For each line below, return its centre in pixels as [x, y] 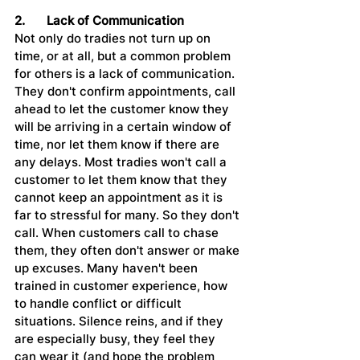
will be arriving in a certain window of [125, 127]
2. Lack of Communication [115, 21]
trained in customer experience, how [123, 286]
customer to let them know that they [123, 180]
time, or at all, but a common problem [124, 56]
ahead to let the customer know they [123, 109]
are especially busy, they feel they [117, 339]
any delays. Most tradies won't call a [122, 162]
